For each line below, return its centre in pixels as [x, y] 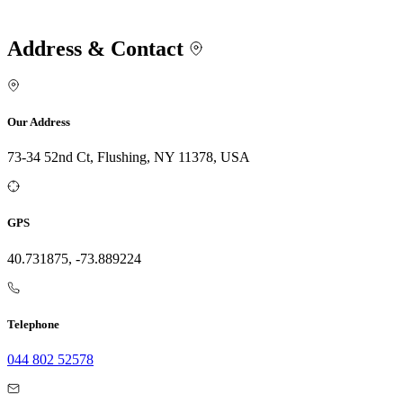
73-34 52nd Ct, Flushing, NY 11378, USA [129, 157]
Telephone [33, 324]
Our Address [39, 122]
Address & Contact [98, 49]
